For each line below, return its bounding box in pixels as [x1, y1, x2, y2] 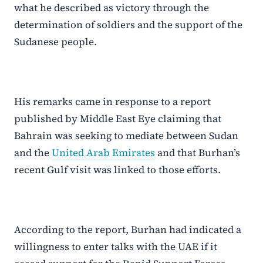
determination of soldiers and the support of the [14, 18, 242, 32]
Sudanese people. [14, 35, 97, 49]
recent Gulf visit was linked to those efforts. [14, 163, 221, 177]
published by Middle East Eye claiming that [14, 112, 221, 126]
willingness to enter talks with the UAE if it [14, 240, 217, 254]
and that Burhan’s [155, 146, 240, 160]
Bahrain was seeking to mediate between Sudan [14, 129, 238, 143]
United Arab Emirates [52, 146, 155, 160]
